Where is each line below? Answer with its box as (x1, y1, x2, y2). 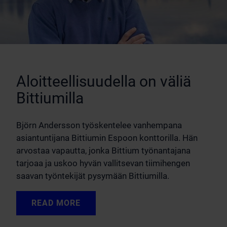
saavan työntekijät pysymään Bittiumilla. (16, 170, 169, 181)
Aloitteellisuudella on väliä (16, 72, 191, 90)
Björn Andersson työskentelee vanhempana (16, 120, 182, 130)
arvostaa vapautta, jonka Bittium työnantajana (16, 145, 191, 156)
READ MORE (31, 198, 81, 208)
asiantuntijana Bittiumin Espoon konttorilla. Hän (16, 132, 198, 143)
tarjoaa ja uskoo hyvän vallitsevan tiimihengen (16, 158, 190, 168)
